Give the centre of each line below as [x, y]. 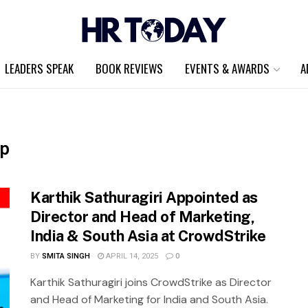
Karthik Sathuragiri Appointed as [144, 197]
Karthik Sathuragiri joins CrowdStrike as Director [151, 282]
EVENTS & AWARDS [227, 68]
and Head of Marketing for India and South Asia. [149, 299]
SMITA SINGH [66, 256]
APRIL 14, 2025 [131, 256]
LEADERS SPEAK [39, 68]
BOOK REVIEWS [129, 68]
